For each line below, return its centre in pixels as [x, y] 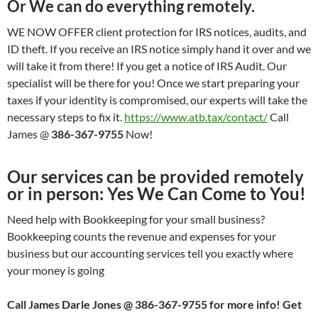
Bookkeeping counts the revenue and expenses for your [142, 236]
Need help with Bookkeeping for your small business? [136, 219]
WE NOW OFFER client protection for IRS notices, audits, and [157, 32]
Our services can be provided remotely [155, 177]
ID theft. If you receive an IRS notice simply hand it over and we [159, 49]
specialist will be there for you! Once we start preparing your [153, 83]
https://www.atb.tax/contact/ [196, 117]
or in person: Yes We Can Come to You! [157, 194]
